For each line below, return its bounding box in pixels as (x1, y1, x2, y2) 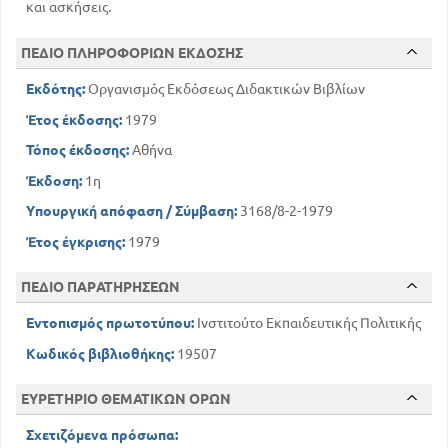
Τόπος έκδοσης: (26, 142, 129, 159)
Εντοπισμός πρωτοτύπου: (26, 315, 194, 332)
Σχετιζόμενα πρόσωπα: (26, 427, 178, 444)
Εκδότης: (26, 81, 85, 98)
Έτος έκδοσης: (26, 111, 122, 128)
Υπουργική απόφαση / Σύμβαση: (26, 203, 237, 220)
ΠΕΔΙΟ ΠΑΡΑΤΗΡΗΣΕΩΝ (21, 279, 180, 296)
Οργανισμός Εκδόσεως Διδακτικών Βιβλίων (85, 81, 365, 98)
